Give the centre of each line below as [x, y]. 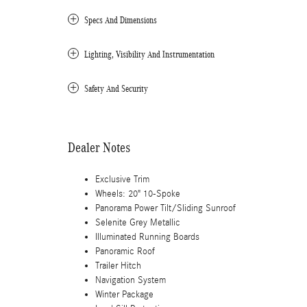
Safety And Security [116, 89]
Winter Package [124, 295]
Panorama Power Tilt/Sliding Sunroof [165, 208]
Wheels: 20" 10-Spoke [138, 194]
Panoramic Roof [125, 251]
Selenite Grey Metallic [138, 223]
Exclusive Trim [122, 180]
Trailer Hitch [118, 266]
